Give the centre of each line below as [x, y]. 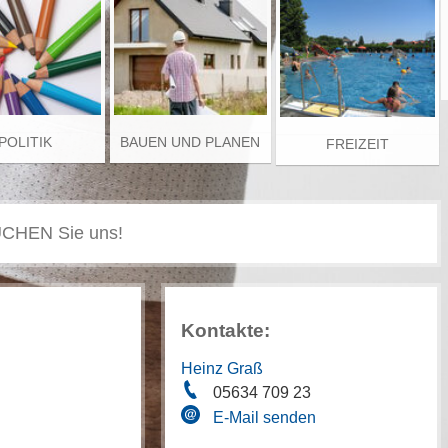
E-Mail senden [265, 417]
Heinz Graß [222, 368]
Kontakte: [226, 330]
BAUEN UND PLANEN [190, 141]
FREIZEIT [358, 143]
